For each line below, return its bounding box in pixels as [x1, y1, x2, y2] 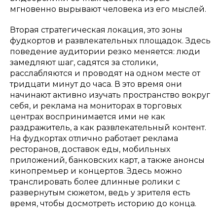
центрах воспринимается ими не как [10, 111, 165, 121]
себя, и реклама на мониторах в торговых [10, 101, 182, 110]
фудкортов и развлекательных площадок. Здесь [10, 36, 211, 45]
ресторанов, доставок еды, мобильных [10, 144, 170, 154]
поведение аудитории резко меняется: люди [10, 46, 200, 56]
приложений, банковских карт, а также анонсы [10, 155, 205, 165]
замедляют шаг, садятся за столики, [10, 57, 158, 67]
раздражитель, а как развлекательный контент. [10, 122, 206, 132]
